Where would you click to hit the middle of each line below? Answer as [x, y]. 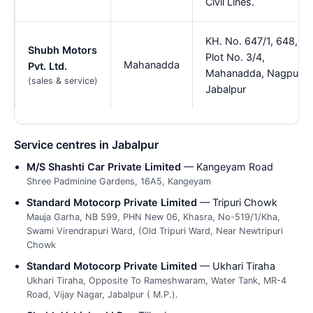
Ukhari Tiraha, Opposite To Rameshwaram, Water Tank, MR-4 [156, 281]
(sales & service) [63, 80]
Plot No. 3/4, [235, 57]
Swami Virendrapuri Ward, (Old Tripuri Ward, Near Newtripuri [155, 231]
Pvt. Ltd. [48, 66]
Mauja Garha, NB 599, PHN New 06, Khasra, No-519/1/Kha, [153, 217]
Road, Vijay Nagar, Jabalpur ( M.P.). [102, 295]
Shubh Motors [63, 50]
